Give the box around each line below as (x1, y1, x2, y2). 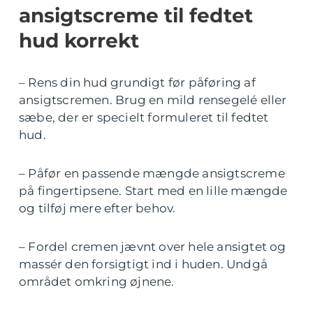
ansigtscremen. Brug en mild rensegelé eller (19, 93, 287, 108)
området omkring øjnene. (19, 275, 175, 289)
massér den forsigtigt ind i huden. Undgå (19, 257, 268, 272)
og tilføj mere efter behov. (19, 201, 176, 216)
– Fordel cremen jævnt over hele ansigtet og (19, 240, 286, 254)
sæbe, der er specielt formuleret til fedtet (19, 110, 269, 125)
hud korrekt (19, 29, 139, 53)
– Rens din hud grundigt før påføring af (19, 75, 256, 90)
